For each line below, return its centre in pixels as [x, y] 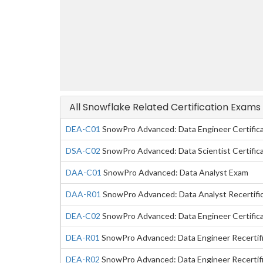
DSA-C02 [83, 151]
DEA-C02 [83, 216]
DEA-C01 [83, 129]
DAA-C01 [84, 172]
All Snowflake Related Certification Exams [165, 107]
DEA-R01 [83, 237]
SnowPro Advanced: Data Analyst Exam [175, 172]
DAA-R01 [83, 194]
